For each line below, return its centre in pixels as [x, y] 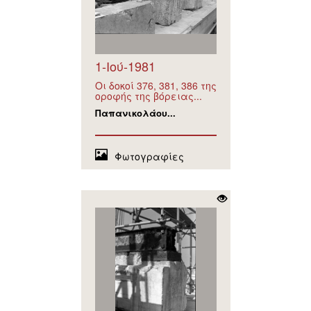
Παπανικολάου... [135, 113]
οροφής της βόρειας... [148, 96]
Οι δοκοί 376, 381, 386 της [155, 86]
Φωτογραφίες [149, 157]
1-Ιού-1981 [125, 66]
